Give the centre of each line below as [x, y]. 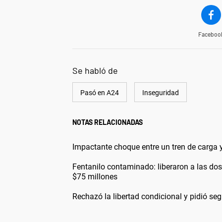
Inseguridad [161, 93]
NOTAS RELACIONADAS [108, 122]
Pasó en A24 [100, 93]
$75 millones [95, 177]
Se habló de [95, 71]
